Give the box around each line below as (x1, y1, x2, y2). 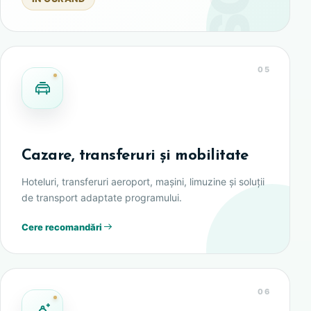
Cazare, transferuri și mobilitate (22, 148, 249, 165)
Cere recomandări (22, 221, 102, 233)
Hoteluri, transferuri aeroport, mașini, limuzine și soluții (22, 176, 264, 188)
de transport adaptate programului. (22, 192, 182, 204)
